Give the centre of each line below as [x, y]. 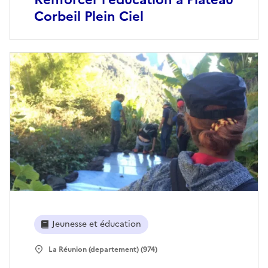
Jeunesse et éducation [97, 224]
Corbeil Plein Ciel [89, 16]
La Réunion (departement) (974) [103, 250]
